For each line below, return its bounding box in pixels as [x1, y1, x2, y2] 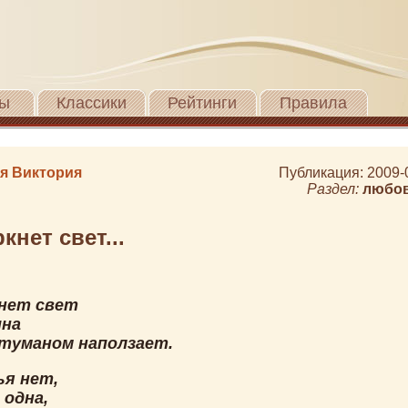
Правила [280, 94, 347, 112]
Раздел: [307, 181, 362, 197]
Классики [56, 94, 127, 112]
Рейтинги [168, 94, 237, 112]
